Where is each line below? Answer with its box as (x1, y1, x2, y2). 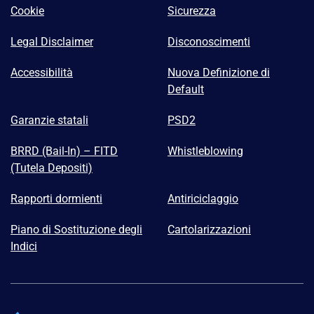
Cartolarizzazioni (168, 223, 251, 237)
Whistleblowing (168, 144, 243, 158)
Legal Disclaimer (11, 35, 93, 49)
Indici (11, 240, 37, 254)
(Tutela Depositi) (11, 161, 93, 175)
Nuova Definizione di (168, 66, 270, 80)
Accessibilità (11, 66, 73, 80)
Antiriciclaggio (168, 192, 238, 206)
